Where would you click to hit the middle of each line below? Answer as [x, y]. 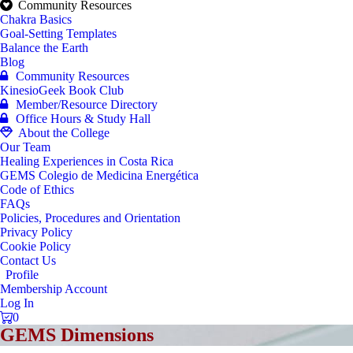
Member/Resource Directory [87, 104]
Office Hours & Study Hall [83, 119]
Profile [22, 275]
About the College [64, 133]
